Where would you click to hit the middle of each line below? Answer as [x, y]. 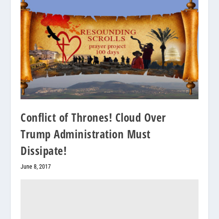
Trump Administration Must [86, 134]
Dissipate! [44, 150]
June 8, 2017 [36, 166]
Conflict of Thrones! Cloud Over [93, 117]
